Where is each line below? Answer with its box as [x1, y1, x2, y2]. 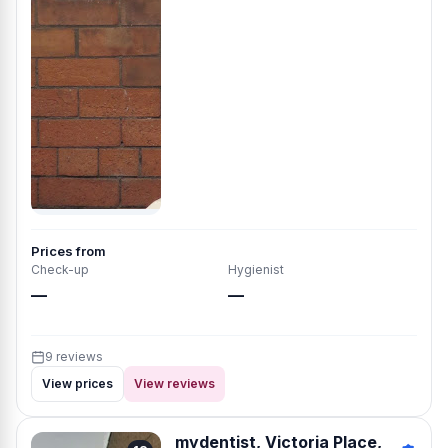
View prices [42, 376, 113, 391]
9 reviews [45, 349, 103, 364]
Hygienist [228, 262, 284, 277]
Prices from [31, 243, 106, 259]
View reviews [134, 376, 215, 391]
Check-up [31, 262, 89, 277]
